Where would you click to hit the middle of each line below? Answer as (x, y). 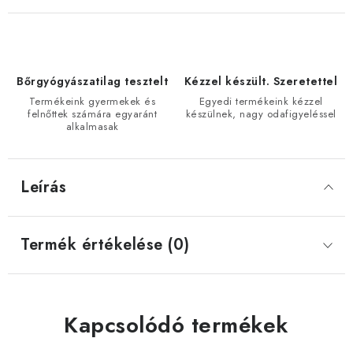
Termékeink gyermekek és (92, 101)
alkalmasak (92, 126)
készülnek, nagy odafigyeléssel (261, 113)
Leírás (43, 187)
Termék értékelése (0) (105, 244)
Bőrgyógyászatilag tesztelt (92, 81)
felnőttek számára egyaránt (92, 113)
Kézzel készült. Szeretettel (261, 81)
